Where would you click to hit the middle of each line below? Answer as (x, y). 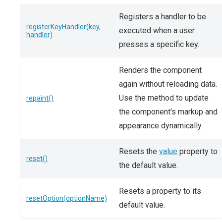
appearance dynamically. (161, 126)
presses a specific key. (159, 44)
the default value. (148, 165)
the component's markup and (168, 112)
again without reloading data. (168, 84)
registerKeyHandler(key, (63, 27)
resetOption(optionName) (67, 198)
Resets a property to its (160, 191)
